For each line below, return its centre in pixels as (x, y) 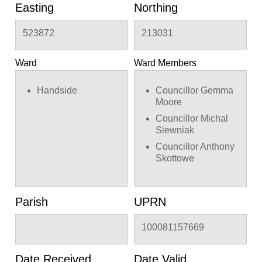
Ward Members (165, 63)
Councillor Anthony (195, 146)
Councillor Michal (192, 118)
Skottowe (175, 158)
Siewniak (175, 130)
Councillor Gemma (194, 90)
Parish (32, 201)
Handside (57, 90)
